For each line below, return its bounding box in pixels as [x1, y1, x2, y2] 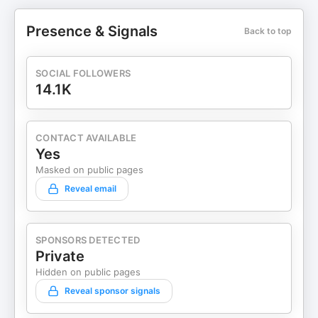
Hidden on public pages [35, 266, 141, 278]
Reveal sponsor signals [65, 285, 160, 296]
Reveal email [65, 183, 116, 194]
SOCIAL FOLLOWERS [35, 67, 131, 79]
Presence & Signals [26, 23, 158, 40]
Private [35, 248, 84, 265]
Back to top [244, 26, 292, 36]
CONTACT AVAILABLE [35, 132, 137, 143]
